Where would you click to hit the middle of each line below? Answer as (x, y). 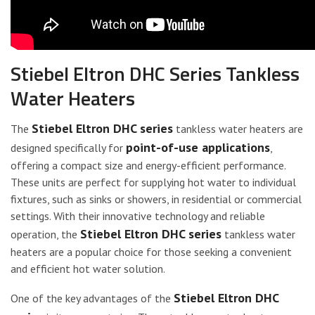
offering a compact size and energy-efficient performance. (148, 165)
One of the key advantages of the (92, 298)
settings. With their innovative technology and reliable (138, 216)
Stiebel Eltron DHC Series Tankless (155, 73)
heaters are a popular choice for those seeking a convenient (151, 251)
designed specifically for (68, 147)
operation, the (45, 234)
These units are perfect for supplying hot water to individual (153, 182)
